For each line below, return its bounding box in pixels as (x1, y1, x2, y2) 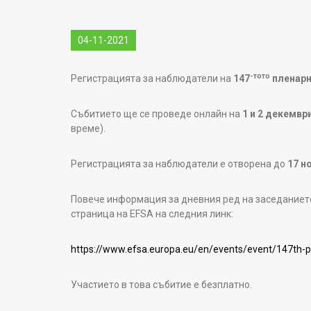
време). (71, 123, 106, 134)
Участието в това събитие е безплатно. (71, 279, 252, 290)
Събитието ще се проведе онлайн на (71, 108, 242, 119)
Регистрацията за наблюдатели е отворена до (71, 158, 287, 169)
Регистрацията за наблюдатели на (71, 73, 233, 84)
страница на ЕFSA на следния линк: (71, 208, 233, 219)
